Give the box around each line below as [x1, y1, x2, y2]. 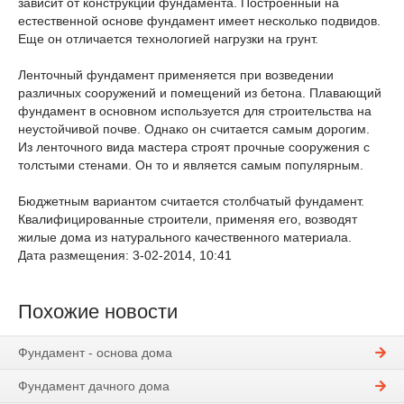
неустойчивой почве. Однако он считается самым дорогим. [18, 122, 370, 136]
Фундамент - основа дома [18, 345, 172, 361]
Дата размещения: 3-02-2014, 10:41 [18, 248, 232, 262]
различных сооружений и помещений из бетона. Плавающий [18, 86, 381, 100]
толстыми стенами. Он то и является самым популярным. [18, 158, 363, 172]
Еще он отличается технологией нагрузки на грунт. [18, 32, 318, 46]
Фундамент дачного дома [18, 379, 170, 394]
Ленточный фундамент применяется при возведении [18, 68, 334, 82]
